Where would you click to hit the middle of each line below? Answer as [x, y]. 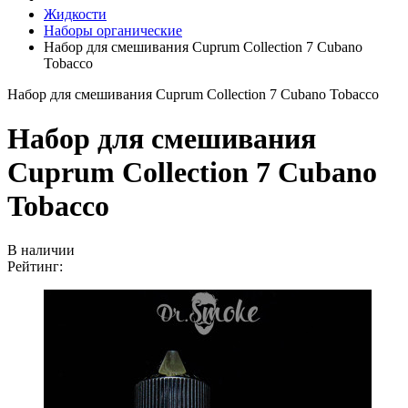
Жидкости [75, 14]
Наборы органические [113, 30]
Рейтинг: [35, 267]
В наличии [41, 250]
